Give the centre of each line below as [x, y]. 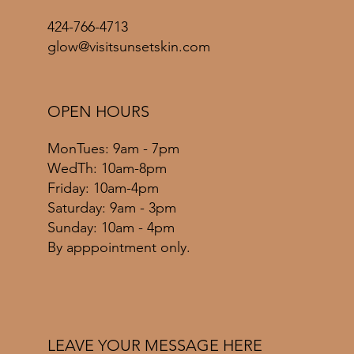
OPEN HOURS [98, 111]
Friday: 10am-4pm [103, 188]
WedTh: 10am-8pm [107, 168]
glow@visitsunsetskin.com [129, 47]
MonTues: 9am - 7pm [113, 148]
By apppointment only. [119, 247]
